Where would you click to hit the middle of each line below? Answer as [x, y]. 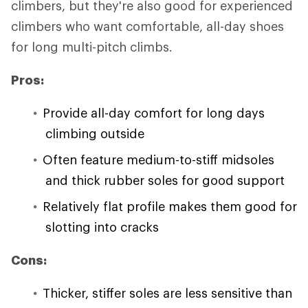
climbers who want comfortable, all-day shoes [147, 26]
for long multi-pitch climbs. [92, 47]
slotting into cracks [102, 227]
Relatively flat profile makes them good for [170, 207]
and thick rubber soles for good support [165, 180]
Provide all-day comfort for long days [154, 113]
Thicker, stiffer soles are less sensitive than [167, 293]
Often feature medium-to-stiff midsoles [158, 160]
